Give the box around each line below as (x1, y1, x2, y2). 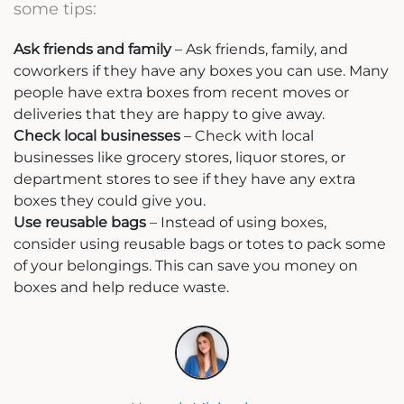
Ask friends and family (14, 40, 171, 58)
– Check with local (180, 126, 314, 144)
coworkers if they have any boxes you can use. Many (14, 61, 389, 79)
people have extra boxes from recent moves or (14, 83, 349, 101)
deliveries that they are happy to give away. (14, 105, 325, 123)
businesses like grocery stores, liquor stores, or (14, 148, 345, 166)
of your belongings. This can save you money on (14, 256, 358, 274)
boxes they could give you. (14, 191, 206, 209)
